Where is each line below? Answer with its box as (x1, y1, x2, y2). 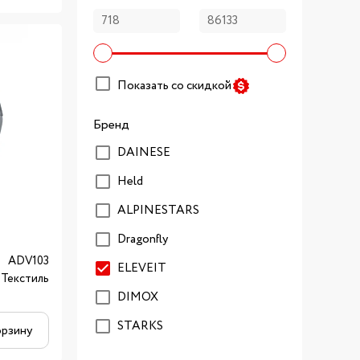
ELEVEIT (117, 260, 166, 277)
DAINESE (117, 144, 170, 162)
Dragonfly (117, 231, 168, 248)
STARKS (117, 317, 163, 335)
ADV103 (7, 252, 49, 270)
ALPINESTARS (117, 202, 199, 219)
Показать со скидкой (117, 77, 231, 95)
